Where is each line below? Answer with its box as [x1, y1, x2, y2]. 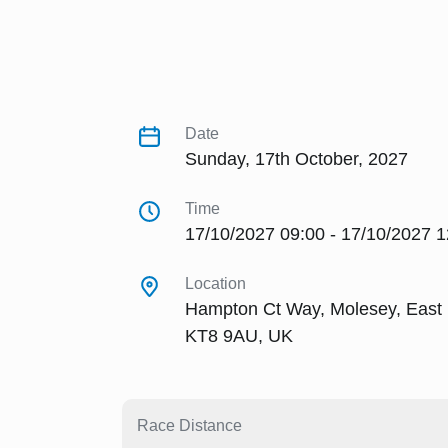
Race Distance [137, 417, 242, 435]
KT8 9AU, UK [185, 326, 293, 347]
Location [185, 275, 246, 293]
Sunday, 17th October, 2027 [185, 149, 408, 170]
